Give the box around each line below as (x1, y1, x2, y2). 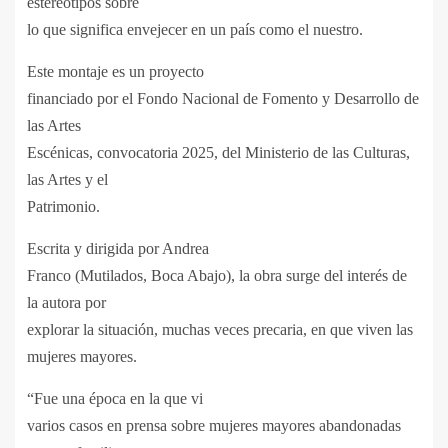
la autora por (27, 293, 106, 311)
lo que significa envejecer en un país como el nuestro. (27, 20, 363, 38)
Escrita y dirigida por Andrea (27, 239, 209, 257)
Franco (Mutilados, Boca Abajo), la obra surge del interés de (27, 266, 407, 284)
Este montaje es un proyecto (27, 62, 204, 80)
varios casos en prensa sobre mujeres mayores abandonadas (27, 416, 401, 434)
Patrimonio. (27, 197, 104, 215)
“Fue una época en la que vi (27, 389, 203, 407)
